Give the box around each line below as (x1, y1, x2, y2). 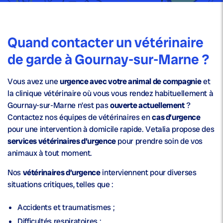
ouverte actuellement (110, 100, 185, 111)
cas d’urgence (152, 112, 201, 123)
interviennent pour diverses (100, 167, 197, 178)
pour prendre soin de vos (115, 136, 203, 147)
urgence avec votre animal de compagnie (59, 76, 202, 87)
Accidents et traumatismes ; (17, 202, 115, 213)
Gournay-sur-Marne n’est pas (7, 100, 110, 111)
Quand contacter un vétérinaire (7, 33, 204, 52)
